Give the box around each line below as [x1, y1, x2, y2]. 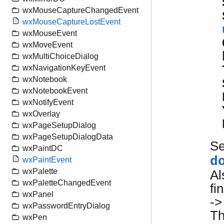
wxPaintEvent [22, 155, 71, 164]
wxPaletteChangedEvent [22, 178, 111, 187]
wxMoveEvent [22, 40, 72, 49]
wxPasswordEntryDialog [22, 201, 110, 210]
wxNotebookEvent [22, 86, 87, 95]
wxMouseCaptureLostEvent [22, 17, 120, 26]
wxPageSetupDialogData [22, 132, 113, 141]
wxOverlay [22, 109, 60, 118]
